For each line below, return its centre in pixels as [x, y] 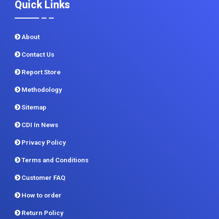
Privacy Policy [43, 143]
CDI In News [39, 125]
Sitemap [33, 108]
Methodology [41, 90]
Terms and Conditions [54, 160]
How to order [41, 196]
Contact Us [37, 55]
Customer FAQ [43, 178]
